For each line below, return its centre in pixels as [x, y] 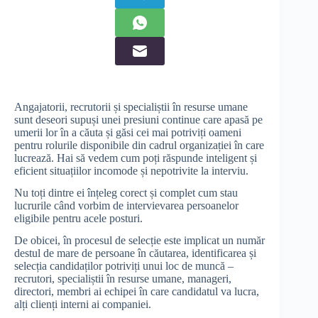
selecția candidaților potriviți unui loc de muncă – [124, 265]
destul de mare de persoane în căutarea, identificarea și [135, 253]
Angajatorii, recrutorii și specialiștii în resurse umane [131, 107]
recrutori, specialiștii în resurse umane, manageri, [123, 278]
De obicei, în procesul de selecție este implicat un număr [139, 240]
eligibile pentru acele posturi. [80, 219]
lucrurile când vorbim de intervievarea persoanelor [126, 206]
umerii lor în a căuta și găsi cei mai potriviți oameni [128, 133]
